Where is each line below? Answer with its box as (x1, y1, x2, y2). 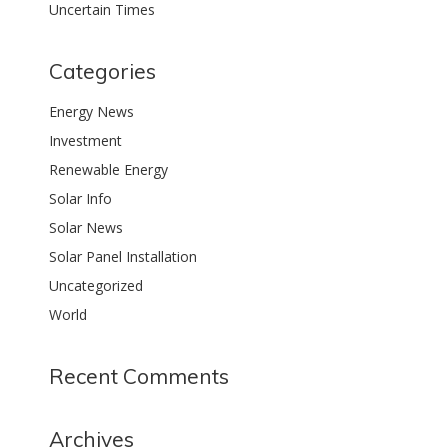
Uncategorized (49, 276, 144, 295)
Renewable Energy (49, 160, 169, 179)
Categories (49, 58, 157, 84)
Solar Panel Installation (49, 247, 198, 266)
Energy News (49, 102, 135, 121)
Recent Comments (49, 363, 230, 389)
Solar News (49, 218, 124, 237)
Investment (49, 131, 123, 150)
